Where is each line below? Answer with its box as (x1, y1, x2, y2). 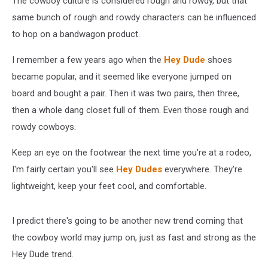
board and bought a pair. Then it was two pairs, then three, (12, 88, 239, 99)
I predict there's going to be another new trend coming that (12, 215, 243, 226)
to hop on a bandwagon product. (12, 29, 140, 39)
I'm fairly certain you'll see (12, 164, 116, 175)
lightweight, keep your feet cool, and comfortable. (12, 181, 206, 191)
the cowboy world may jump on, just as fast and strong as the (12, 232, 256, 243)
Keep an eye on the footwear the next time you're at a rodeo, (12, 147, 251, 158)
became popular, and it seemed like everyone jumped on (12, 71, 232, 82)
